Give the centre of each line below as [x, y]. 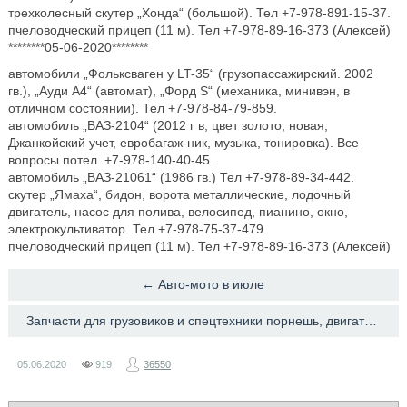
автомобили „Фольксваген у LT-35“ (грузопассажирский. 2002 [190, 74]
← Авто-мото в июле [203, 284]
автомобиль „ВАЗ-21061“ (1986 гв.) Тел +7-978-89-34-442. [181, 177]
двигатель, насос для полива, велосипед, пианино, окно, [178, 212]
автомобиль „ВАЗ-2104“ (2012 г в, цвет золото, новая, [168, 125]
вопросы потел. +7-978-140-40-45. [110, 160]
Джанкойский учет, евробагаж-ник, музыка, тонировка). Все [183, 143]
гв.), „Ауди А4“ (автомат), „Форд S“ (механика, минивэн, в [179, 91]
